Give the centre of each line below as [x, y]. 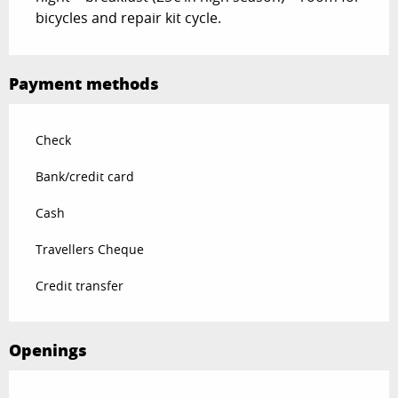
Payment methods [84, 84]
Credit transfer [80, 286]
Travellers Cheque [90, 250]
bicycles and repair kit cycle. [128, 18]
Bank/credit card [85, 177]
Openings [48, 350]
